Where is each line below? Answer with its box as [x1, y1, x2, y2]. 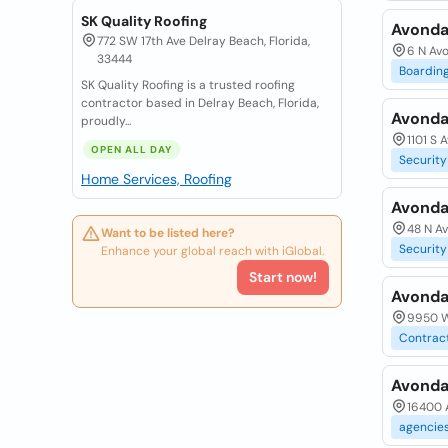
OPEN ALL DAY [91, 143, 172, 156]
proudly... [81, 113, 131, 129]
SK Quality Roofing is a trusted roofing [81, 77, 295, 93]
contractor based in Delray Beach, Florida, [81, 95, 319, 111]
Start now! [248, 268, 317, 286]
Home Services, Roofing [81, 170, 232, 188]
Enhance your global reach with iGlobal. [101, 243, 324, 259]
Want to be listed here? [101, 225, 235, 241]
